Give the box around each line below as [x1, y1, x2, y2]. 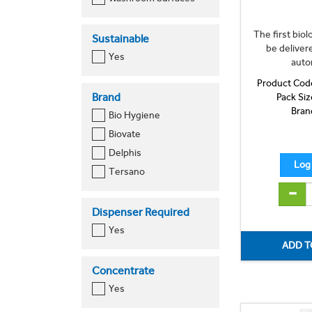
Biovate [108, 127, 141, 140]
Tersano [108, 165, 145, 178]
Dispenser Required [92, 205, 189, 219]
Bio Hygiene [108, 109, 160, 121]
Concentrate [92, 263, 155, 277]
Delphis [108, 146, 141, 159]
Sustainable [92, 31, 149, 45]
